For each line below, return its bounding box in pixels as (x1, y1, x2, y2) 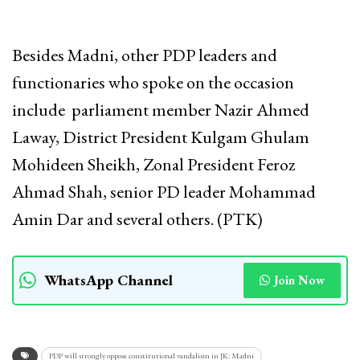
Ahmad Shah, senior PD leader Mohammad (12, 179, 316, 203)
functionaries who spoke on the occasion (12, 70, 294, 94)
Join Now (274, 272, 325, 288)
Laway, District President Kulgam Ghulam (12, 125, 309, 149)
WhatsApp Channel (44, 269, 173, 290)
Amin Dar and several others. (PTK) (12, 207, 263, 231)
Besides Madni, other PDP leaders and (12, 43, 277, 67)
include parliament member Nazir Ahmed (12, 97, 309, 121)
